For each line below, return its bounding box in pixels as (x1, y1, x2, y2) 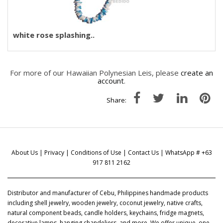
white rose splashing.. (13, 30, 95, 40)
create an (181, 68, 213, 78)
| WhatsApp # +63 (158, 148, 212, 157)
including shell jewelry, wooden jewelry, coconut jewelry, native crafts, (7, 199, 203, 207)
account (98, 76, 124, 86)
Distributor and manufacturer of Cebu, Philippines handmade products (7, 189, 208, 197)
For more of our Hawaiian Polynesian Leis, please (10, 68, 181, 78)
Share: (107, 96, 126, 105)
